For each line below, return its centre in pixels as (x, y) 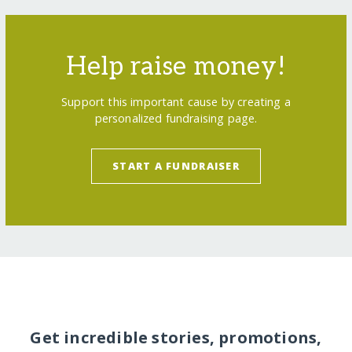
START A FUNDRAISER (176, 166)
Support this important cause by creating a (176, 101)
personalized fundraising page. (176, 118)
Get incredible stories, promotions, (176, 337)
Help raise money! (176, 66)
